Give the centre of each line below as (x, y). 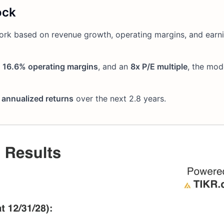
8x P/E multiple (159, 66)
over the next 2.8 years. (120, 98)
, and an (114, 66)
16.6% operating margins (50, 66)
